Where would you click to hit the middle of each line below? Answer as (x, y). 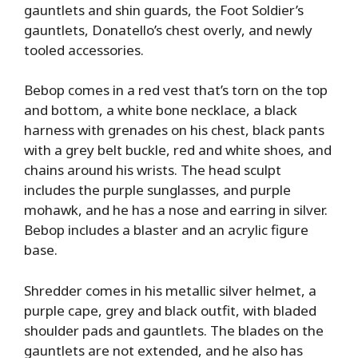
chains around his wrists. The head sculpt (153, 170)
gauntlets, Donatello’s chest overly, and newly (168, 30)
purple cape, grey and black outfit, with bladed (170, 310)
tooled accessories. (84, 50)
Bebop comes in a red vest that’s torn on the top (176, 90)
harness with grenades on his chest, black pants (174, 130)
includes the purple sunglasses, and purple (157, 190)
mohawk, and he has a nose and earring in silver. (176, 210)
